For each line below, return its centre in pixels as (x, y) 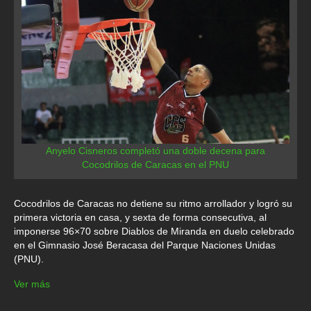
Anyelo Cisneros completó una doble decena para (155, 151)
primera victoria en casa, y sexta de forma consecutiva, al (140, 218)
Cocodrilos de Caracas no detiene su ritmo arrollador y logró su (153, 204)
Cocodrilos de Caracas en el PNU (155, 165)
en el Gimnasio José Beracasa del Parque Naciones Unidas (145, 245)
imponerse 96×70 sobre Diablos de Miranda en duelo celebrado (154, 232)
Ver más (32, 284)
